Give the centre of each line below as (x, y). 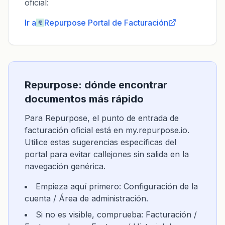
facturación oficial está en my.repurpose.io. (107, 130)
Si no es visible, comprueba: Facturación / (116, 214)
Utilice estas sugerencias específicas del (100, 142)
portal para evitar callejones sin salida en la (107, 154)
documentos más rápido (84, 99)
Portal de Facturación (128, 23)
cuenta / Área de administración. (86, 198)
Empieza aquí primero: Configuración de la (117, 186)
